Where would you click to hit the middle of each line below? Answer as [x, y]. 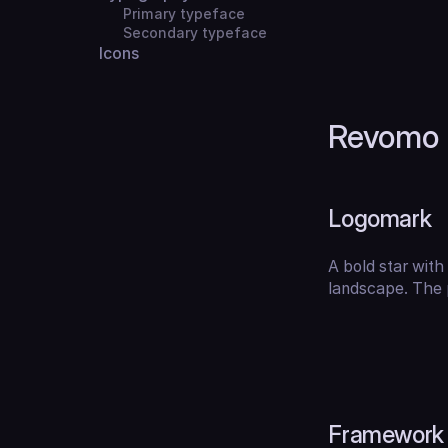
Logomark [380, 218]
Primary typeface [183, 14]
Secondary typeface [194, 33]
